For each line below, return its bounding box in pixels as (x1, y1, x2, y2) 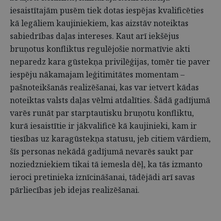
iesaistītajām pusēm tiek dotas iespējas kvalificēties (10, 5, 204, 16)
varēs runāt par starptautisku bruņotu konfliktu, (10, 108, 194, 118)
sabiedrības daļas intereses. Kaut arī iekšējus (10, 31, 179, 41)
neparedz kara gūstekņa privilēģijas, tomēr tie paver (10, 56, 210, 67)
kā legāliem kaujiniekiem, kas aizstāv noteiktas (10, 18, 188, 29)
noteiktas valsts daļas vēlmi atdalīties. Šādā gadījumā (10, 95, 210, 106)
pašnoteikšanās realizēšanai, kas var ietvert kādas (10, 82, 199, 93)
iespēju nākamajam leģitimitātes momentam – (10, 69, 184, 80)
